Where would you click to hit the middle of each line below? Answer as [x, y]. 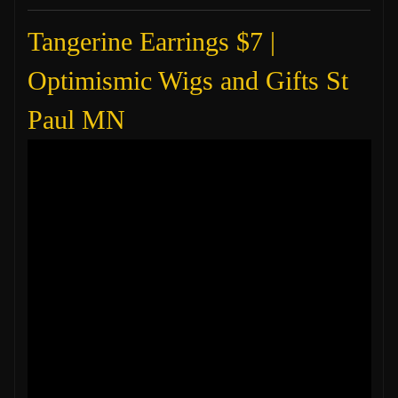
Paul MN [80, 120]
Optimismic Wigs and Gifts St [187, 81]
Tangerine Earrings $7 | [151, 42]
